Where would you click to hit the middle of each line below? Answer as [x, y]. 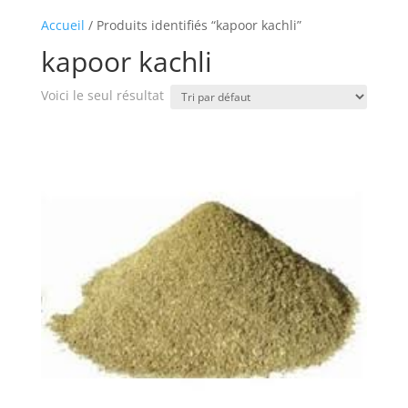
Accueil [62, 25]
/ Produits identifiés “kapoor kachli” [193, 25]
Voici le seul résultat [102, 95]
